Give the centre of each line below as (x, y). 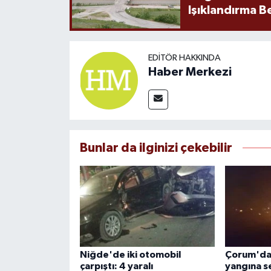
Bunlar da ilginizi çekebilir (156, 148)
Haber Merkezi (190, 72)
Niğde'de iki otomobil (130, 254)
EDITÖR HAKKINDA (184, 57)
